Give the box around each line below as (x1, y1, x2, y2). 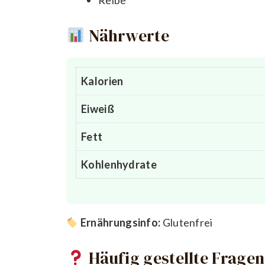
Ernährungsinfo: (80, 216, 161, 230)
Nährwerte (85, 24, 169, 47)
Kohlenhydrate (81, 158, 157, 172)
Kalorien (81, 75, 124, 88)
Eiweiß (81, 102, 114, 116)
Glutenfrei (160, 216, 213, 230)
